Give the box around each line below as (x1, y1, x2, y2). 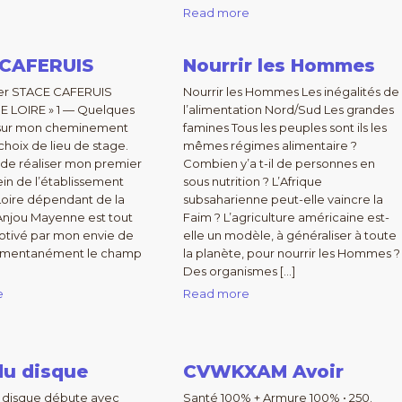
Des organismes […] (182, 264, 295, 278)
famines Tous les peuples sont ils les (182, 120, 387, 135)
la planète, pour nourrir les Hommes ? (182, 246, 400, 260)
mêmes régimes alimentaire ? (182, 138, 357, 153)
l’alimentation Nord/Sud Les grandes (182, 102, 394, 117)
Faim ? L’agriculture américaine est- (182, 210, 389, 224)
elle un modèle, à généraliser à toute (182, 228, 397, 242)
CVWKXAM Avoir (182, 361, 344, 382)
